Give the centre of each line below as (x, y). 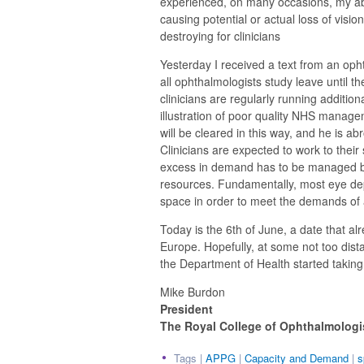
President (186, 309)
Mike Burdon (193, 292)
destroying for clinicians (220, 36)
